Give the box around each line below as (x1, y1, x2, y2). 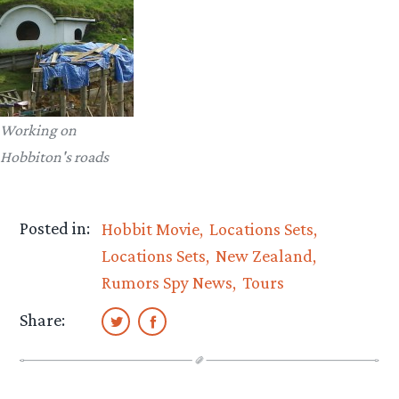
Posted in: (20, 217, 91, 238)
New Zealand (215, 245, 313, 265)
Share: (20, 309, 66, 330)
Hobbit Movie (102, 218, 200, 239)
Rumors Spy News (102, 272, 233, 292)
